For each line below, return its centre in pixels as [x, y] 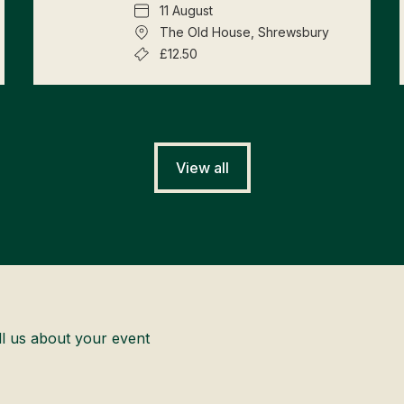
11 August [187, 10]
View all [202, 167]
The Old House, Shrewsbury [245, 32]
